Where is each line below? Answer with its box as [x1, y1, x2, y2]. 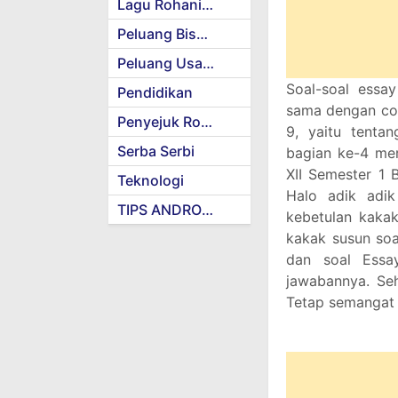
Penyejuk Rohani [201, 113, 212, 131]
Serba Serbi [117, 142, 195, 160]
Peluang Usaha [203, 54, 214, 72]
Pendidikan [117, 84, 193, 101]
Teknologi [117, 171, 184, 189]
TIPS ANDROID [202, 201, 213, 219]
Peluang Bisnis [196, 25, 208, 43]
